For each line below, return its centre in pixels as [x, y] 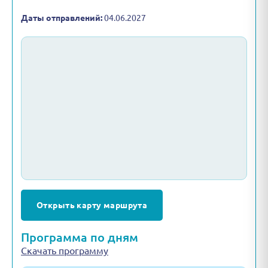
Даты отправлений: [62, 18]
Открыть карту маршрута [92, 205]
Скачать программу [65, 251]
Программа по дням [80, 237]
